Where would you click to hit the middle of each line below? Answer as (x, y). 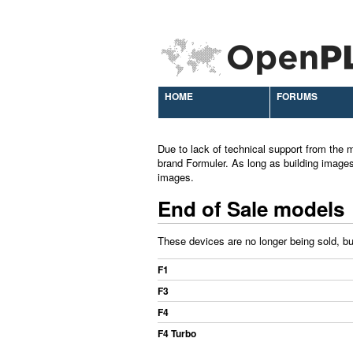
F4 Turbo (177, 333)
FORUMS (297, 96)
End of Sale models (251, 208)
